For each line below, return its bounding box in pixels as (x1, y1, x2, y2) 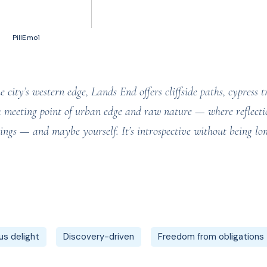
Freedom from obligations (158, 231, 264, 243)
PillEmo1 (13, 33, 40, 42)
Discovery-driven (63, 231, 134, 243)
